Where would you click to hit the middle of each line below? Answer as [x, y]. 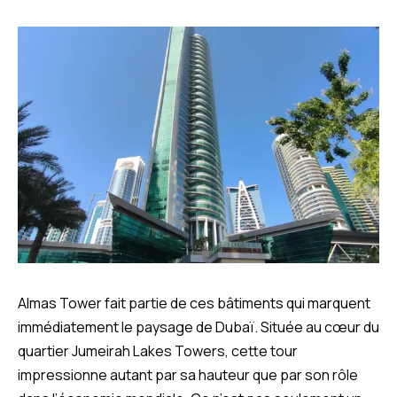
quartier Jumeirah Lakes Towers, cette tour [158, 350]
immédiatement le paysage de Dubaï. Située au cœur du [198, 327]
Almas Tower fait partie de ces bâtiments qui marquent [194, 303]
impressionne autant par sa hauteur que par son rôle [188, 374]
